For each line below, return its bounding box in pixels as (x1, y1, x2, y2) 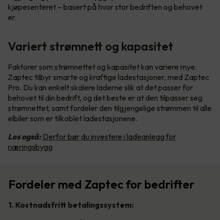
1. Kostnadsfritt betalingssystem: (8, 200, 134, 210)
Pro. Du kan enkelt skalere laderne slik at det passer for (8, 82, 193, 93)
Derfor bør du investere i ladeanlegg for (43, 132, 176, 142)
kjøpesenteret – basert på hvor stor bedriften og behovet (8, 2, 202, 12)
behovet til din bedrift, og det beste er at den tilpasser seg (8, 93, 202, 103)
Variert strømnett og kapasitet (8, 39, 173, 54)
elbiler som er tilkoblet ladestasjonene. (8, 113, 137, 124)
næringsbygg (8, 142, 53, 152)
